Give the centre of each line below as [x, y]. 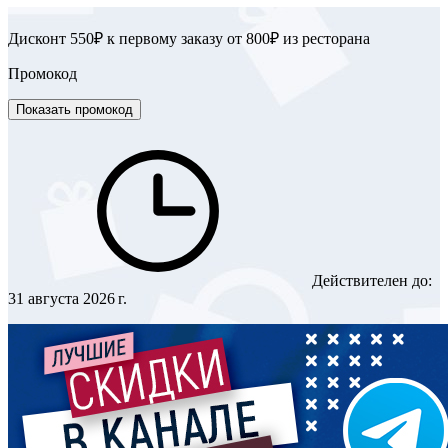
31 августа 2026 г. [67, 298]
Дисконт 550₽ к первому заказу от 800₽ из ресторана [189, 38]
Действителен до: [370, 280]
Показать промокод [74, 109]
